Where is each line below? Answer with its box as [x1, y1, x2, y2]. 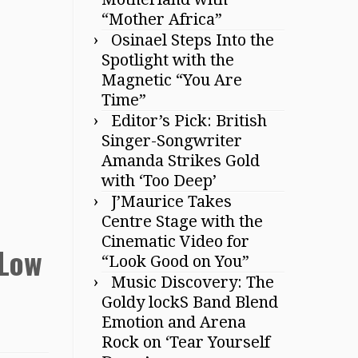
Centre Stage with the [101, 211, 263, 231]
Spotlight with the [101, 50, 234, 70]
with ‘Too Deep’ [101, 170, 217, 190]
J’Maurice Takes [111, 191, 232, 211]
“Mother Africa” [101, 9, 222, 29]
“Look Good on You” [101, 251, 249, 271]
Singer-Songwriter [101, 130, 242, 150]
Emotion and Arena [101, 312, 246, 332]
